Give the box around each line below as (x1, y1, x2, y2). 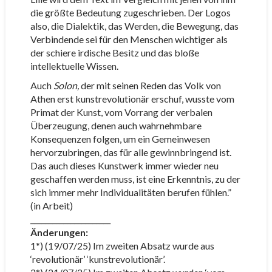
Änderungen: (30, 226, 88, 238)
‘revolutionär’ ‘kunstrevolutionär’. (30, 253, 165, 265)
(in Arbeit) (30, 200, 73, 211)
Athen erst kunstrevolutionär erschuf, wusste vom (30, 93, 234, 104)
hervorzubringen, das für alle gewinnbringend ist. (30, 146, 231, 158)
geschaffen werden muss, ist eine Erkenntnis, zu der (30, 173, 240, 185)
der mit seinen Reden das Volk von (78, 80, 221, 91)
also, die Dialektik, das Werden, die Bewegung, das (30, 20, 239, 32)
